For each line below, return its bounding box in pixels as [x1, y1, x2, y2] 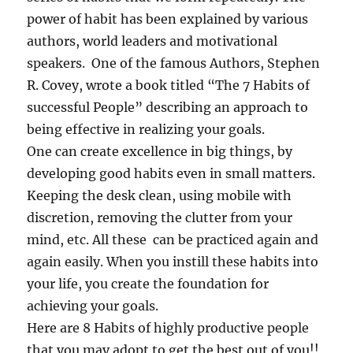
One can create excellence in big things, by [27, 143, 293, 159]
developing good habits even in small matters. [27, 165, 316, 181]
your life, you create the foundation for [27, 275, 269, 292]
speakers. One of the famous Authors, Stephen [27, 54, 321, 71]
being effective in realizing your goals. [27, 121, 266, 137]
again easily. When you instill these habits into [27, 253, 319, 269]
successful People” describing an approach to [27, 98, 309, 115]
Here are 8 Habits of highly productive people [27, 319, 310, 336]
